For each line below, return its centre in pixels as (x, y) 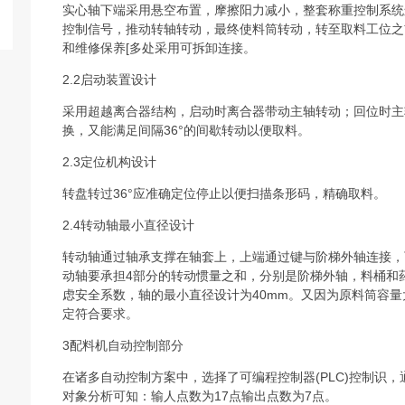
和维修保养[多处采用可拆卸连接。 (160, 47)
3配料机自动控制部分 (123, 345)
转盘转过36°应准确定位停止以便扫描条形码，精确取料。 (225, 193)
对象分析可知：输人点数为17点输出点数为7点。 (200, 396)
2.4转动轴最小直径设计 (129, 225)
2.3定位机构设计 (110, 161)
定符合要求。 (101, 313)
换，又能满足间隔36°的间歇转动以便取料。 (187, 130)
